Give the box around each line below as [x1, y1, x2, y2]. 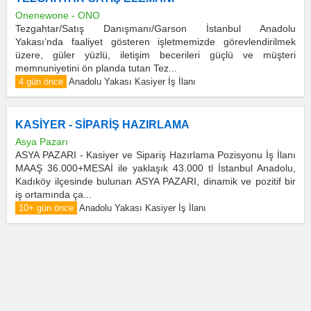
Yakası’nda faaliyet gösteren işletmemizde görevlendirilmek [15, 36, 296, 47]
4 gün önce [19, 76, 63, 87]
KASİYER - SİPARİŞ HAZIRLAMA [15, 119, 190, 131]
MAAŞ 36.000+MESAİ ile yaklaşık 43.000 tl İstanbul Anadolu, [15, 162, 296, 174]
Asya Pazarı [15, 136, 68, 147]
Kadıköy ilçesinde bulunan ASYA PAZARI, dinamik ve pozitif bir [15, 176, 296, 187]
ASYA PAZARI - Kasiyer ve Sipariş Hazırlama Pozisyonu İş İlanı [15, 149, 296, 160]
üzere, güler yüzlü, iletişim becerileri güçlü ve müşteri [15, 49, 296, 60]
